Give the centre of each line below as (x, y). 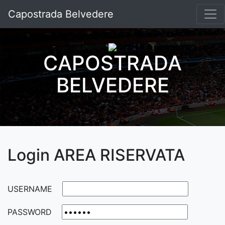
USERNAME (30, 189)
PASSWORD (30, 212)
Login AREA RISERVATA (96, 155)
